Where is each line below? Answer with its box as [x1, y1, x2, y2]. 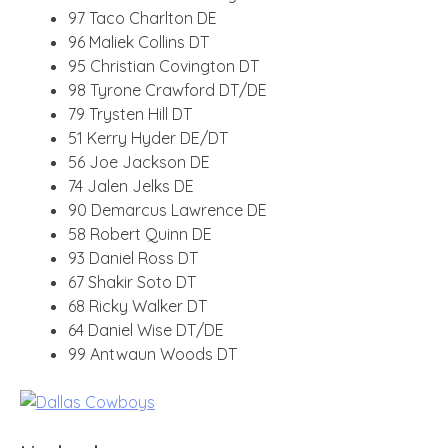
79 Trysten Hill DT [68, 103, 192, 124]
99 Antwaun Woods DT [68, 343, 237, 364]
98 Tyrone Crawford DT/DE [68, 79, 267, 100]
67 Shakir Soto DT [68, 271, 196, 292]
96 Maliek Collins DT [68, 31, 209, 52]
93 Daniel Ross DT [68, 247, 198, 268]
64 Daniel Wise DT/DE [68, 319, 224, 340]
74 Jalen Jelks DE [68, 175, 194, 196]
